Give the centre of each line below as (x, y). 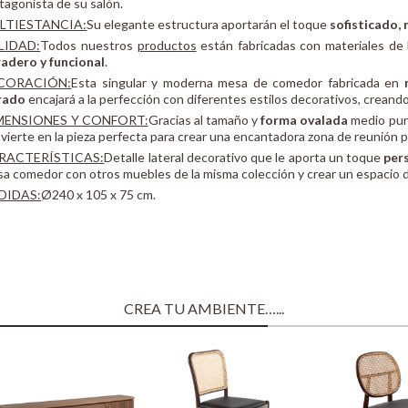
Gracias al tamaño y (204, 120)
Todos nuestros (89, 46)
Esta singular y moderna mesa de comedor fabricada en (238, 83)
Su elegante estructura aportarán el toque (209, 25)
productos (167, 46)
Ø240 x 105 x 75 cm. (99, 195)
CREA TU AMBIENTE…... (204, 309)
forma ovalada (305, 120)
